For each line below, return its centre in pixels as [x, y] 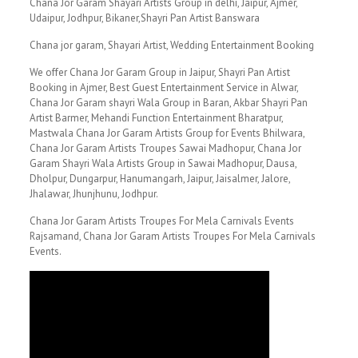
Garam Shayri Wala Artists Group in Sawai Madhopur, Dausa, [163, 163]
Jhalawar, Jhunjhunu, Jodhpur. [93, 194]
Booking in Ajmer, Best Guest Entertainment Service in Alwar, [163, 88]
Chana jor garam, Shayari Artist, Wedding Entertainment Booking [171, 45]
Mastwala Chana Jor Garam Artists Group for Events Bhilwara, [167, 133]
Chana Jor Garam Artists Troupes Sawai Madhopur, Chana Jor [165, 148]
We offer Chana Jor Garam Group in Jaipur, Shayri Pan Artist [159, 72]
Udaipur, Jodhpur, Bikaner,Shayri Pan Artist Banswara [144, 18]
